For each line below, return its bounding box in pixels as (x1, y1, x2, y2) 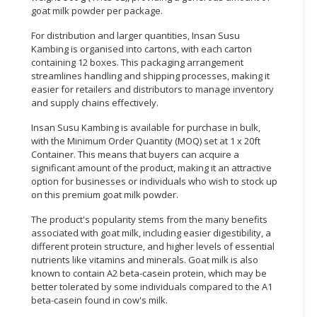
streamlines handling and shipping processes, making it (31, 69, 270, 82)
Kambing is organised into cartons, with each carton (31, 42, 252, 55)
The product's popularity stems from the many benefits (31, 212, 267, 226)
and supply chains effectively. (31, 96, 158, 109)
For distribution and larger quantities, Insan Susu (31, 28, 240, 42)
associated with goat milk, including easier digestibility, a (31, 226, 271, 239)
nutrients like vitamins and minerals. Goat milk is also (31, 253, 258, 266)
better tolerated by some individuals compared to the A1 (31, 279, 272, 293)
